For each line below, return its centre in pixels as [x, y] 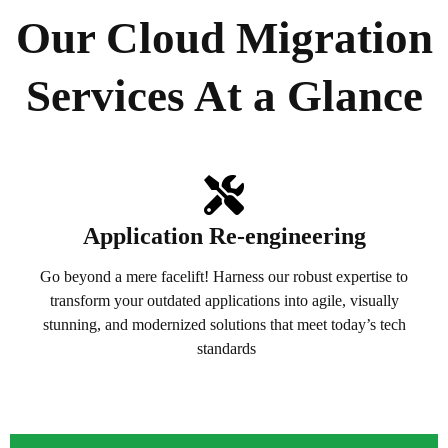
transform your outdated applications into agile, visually [224, 301]
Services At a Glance [224, 96]
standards [224, 349]
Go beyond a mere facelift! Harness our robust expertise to [224, 277]
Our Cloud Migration [224, 38]
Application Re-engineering [224, 236]
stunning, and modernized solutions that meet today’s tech [224, 325]
